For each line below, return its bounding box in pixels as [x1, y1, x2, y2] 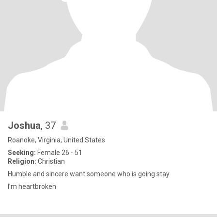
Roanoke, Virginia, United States [8, 136, 105, 144]
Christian [36, 157, 65, 165]
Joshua [8, 120, 41, 131]
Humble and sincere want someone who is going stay [8, 170, 170, 178]
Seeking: [8, 149, 36, 156]
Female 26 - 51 [36, 149, 82, 156]
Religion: [8, 157, 36, 165]
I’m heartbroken [8, 183, 56, 190]
